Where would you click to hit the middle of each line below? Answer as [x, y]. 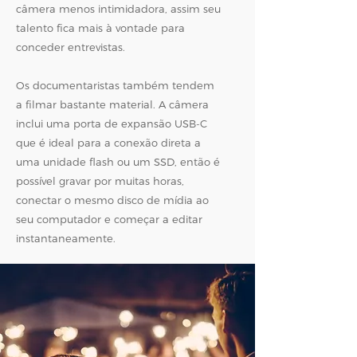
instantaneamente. [66, 238]
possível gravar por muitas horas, [100, 181]
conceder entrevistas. [71, 47]
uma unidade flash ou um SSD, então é [118, 162]
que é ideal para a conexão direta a [108, 143]
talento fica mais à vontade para [100, 28]
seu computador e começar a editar [109, 219]
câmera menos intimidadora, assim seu [118, 9]
